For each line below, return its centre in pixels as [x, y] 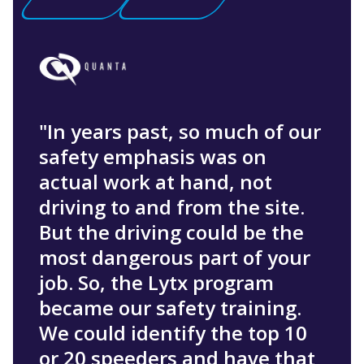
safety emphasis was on [153, 157]
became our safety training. [170, 308]
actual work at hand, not [156, 182]
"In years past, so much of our [180, 132]
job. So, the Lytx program [156, 283]
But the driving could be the [171, 232]
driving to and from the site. [172, 207]
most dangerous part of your [175, 258]
